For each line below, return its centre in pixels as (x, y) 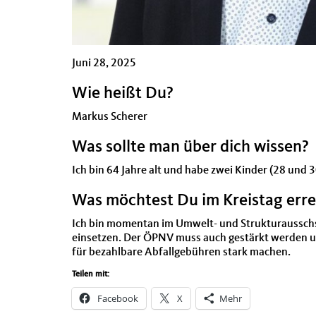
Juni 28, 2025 (104, 63)
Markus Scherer (110, 117)
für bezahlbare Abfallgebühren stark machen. (182, 253)
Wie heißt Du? (123, 94)
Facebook (118, 298)
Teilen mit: (91, 274)
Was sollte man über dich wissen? (190, 147)
